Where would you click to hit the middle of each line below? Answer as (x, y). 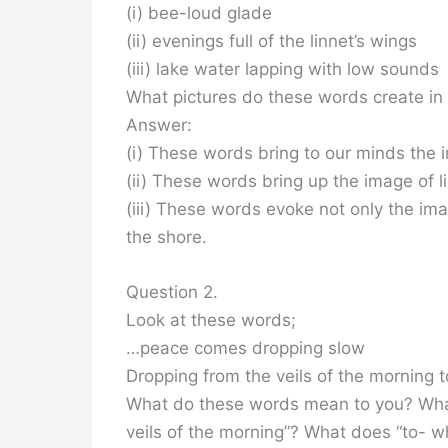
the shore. (166, 236)
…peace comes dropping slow (245, 347)
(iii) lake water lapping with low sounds (282, 68)
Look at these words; (211, 319)
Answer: (159, 124)
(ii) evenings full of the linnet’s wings (271, 40)
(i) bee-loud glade (199, 12)
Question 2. (172, 291)
